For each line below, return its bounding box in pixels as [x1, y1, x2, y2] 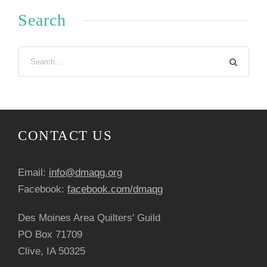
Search [18, 11, 66, 30]
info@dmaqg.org [49, 167, 122, 179]
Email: [18, 167, 49, 179]
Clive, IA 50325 [18, 246, 85, 257]
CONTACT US [18, 128, 112, 144]
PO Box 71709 [18, 229, 82, 241]
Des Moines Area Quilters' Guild [18, 212, 160, 224]
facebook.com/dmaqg [67, 184, 163, 195]
